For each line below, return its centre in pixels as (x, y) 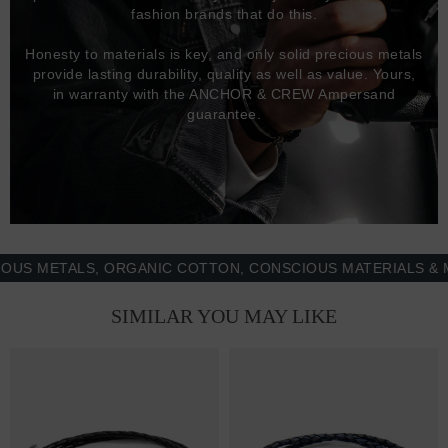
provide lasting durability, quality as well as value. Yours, (224, 74)
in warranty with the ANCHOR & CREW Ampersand (224, 94)
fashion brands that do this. (224, 14)
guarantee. (224, 114)
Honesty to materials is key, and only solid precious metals (224, 54)
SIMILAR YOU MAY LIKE (224, 316)
